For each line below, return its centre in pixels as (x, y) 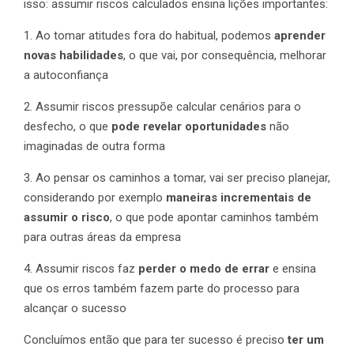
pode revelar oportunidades (189, 127)
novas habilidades (73, 56)
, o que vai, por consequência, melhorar (225, 56)
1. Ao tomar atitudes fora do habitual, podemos (147, 36)
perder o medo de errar (204, 269)
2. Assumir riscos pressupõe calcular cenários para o (162, 107)
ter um (306, 340)
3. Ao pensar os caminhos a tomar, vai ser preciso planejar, (177, 178)
